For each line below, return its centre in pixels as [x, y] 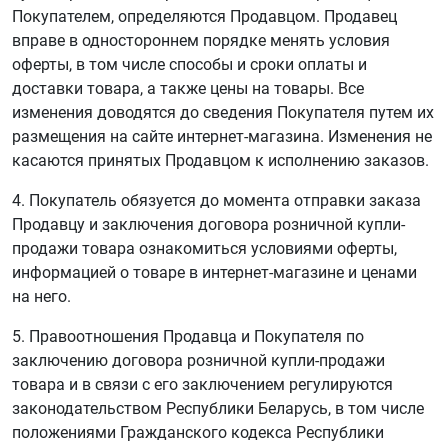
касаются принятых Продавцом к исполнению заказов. [220, 160]
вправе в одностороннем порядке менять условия [201, 40]
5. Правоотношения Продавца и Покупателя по [188, 336]
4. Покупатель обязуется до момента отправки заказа [216, 200]
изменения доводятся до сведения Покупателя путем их [223, 112]
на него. [41, 296]
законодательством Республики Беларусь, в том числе [218, 408]
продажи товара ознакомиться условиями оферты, [204, 248]
